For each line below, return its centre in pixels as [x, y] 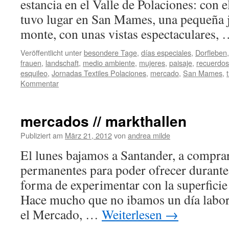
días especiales [166, 52]
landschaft [62, 63]
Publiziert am [42, 135]
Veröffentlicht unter [51, 52]
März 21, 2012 [88, 135]
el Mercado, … [61, 214]
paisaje [181, 63]
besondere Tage [110, 52]
